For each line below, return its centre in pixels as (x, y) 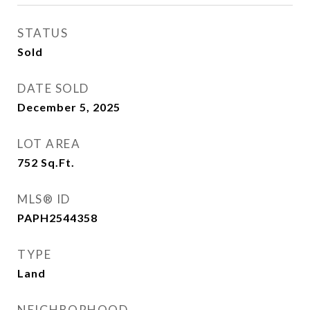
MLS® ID (44, 199)
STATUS (43, 33)
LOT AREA (49, 144)
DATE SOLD (53, 88)
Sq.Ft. (58, 162)
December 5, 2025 (69, 107)
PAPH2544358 (57, 218)
